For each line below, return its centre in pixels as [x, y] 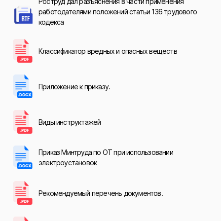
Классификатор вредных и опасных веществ [108, 51]
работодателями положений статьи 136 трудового [118, 12]
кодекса [51, 22]
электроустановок [68, 163]
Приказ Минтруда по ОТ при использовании [106, 152]
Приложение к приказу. [74, 86]
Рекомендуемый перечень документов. [101, 193]
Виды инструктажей [70, 122]
